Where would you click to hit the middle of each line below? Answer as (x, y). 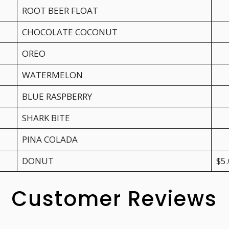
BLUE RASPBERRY (57, 96)
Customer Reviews (114, 199)
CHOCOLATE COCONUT (70, 32)
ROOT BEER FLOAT (60, 10)
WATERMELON (52, 75)
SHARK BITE (46, 118)
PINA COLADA (50, 139)
